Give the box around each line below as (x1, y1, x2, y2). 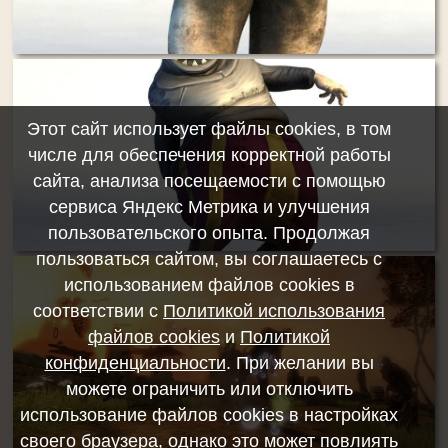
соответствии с (33, 301, 163, 321)
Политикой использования (163, 301, 385, 321)
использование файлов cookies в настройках (20, 405, 398, 425)
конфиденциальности (44, 353, 226, 373)
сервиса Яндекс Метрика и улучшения (48, 197, 370, 217)
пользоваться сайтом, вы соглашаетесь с (36, 249, 382, 269)
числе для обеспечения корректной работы (27, 145, 391, 165)
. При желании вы (225, 353, 374, 373)
